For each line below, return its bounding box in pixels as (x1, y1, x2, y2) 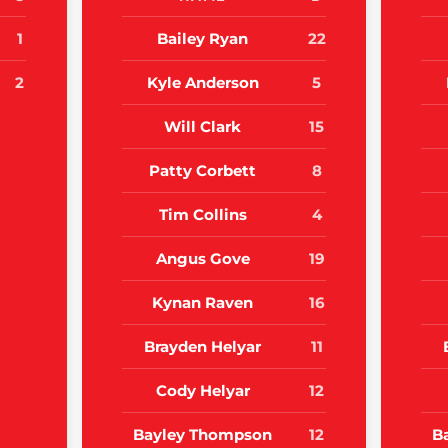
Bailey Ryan (157, 29, 249, 49)
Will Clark (164, 117, 242, 137)
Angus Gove (155, 249, 250, 269)
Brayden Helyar (144, 337, 262, 357)
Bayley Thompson (133, 425, 273, 445)
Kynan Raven (152, 293, 254, 313)
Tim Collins (158, 205, 247, 225)
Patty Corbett (149, 161, 257, 181)
